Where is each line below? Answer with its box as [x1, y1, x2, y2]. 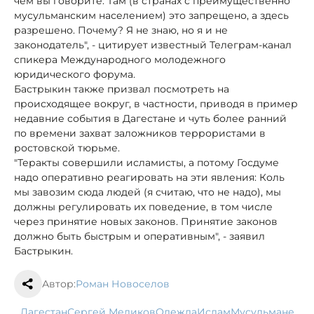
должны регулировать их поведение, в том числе [14, 200, 273, 213]
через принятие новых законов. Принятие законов [14, 214, 278, 228]
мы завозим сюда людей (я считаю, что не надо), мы [14, 185, 281, 198]
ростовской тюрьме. [14, 141, 120, 154]
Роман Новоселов [76, 277, 170, 290]
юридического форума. [14, 67, 135, 81]
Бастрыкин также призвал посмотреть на [14, 82, 229, 95]
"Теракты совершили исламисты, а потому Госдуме [14, 156, 279, 169]
